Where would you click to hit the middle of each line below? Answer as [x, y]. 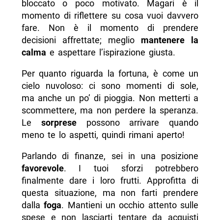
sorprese [59, 123]
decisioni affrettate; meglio [81, 40]
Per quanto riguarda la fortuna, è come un [110, 74]
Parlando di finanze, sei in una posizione [110, 156]
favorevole [42, 168]
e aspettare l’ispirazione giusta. [110, 53]
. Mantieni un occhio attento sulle [130, 205]
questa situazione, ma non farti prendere [110, 193]
